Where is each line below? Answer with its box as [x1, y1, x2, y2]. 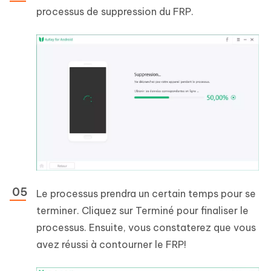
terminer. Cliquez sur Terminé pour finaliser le [36, 204, 249, 217]
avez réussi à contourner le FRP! [36, 238, 186, 251]
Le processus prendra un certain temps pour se [36, 188, 256, 200]
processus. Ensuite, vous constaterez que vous [36, 221, 256, 234]
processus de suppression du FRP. [36, 5, 194, 18]
